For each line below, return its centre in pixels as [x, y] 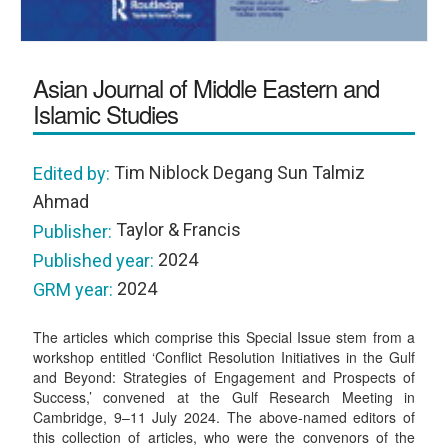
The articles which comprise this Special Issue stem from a [224, 337]
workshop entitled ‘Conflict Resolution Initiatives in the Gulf [224, 357]
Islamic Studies [105, 114]
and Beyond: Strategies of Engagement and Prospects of [224, 377]
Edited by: [71, 174]
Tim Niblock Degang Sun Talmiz [237, 173]
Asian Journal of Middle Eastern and [206, 88]
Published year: [93, 260]
